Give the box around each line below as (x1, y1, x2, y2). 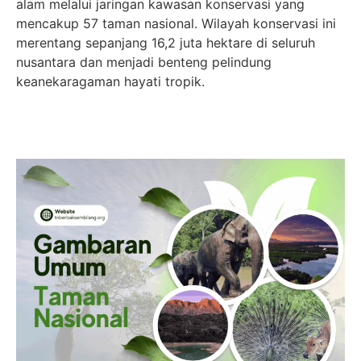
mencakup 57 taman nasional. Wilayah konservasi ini (16, 15, 336, 31)
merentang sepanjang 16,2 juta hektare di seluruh (16, 34, 315, 51)
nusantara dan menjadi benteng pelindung (16, 53, 272, 70)
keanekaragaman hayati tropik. (16, 73, 205, 89)
